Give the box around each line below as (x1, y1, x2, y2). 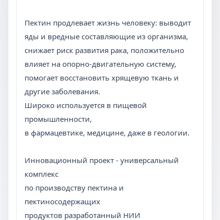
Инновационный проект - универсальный (25, 155, 179, 165)
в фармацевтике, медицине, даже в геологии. (25, 128, 190, 137)
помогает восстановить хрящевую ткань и (25, 73, 179, 82)
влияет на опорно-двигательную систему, (25, 59, 176, 69)
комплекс (25, 169, 58, 179)
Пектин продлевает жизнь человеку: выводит (25, 18, 191, 27)
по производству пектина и (25, 183, 124, 192)
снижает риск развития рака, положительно (25, 45, 184, 55)
